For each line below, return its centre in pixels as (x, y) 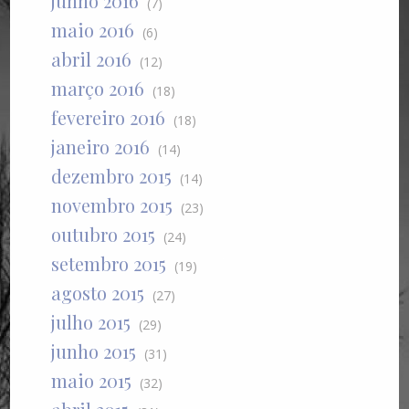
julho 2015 (91, 322)
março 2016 (98, 89)
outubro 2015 (104, 235)
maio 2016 (93, 30)
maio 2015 (92, 381)
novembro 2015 (112, 205)
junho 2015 (94, 351)
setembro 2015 (109, 264)
